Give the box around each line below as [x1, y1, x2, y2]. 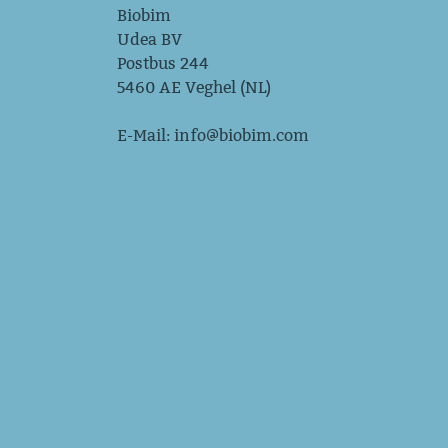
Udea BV [117, 30, 182, 49]
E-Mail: [117, 126, 174, 145]
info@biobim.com [174, 126, 309, 145]
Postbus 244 [117, 54, 209, 73]
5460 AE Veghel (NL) [117, 78, 271, 97]
